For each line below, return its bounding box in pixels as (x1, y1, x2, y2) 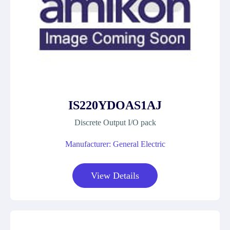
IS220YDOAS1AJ (68, 99, 162, 112)
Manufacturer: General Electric (65, 140, 165, 148)
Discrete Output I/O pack (74, 118, 156, 127)
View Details (91, 170, 139, 181)
